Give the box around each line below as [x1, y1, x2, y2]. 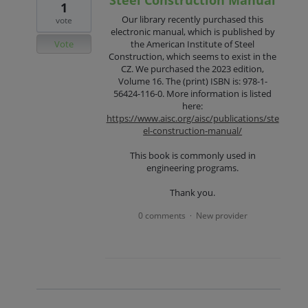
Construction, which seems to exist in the [109, 49, 277, 63]
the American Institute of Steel [131, 37, 255, 50]
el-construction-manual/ [143, 124, 243, 137]
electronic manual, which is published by [110, 25, 275, 38]
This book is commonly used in [129, 148, 256, 162]
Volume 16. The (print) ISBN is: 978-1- [118, 74, 267, 87]
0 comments [137, 210, 186, 222]
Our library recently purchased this [122, 12, 264, 25]
